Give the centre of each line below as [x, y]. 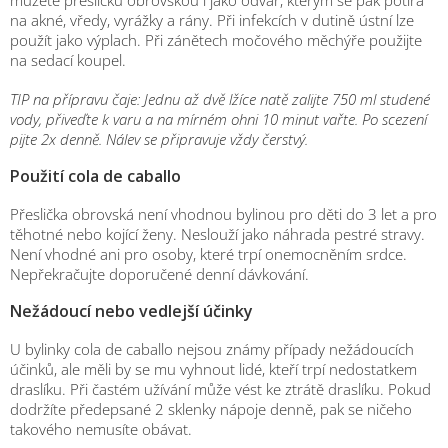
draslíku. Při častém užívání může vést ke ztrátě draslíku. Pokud [220, 388]
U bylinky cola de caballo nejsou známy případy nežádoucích [212, 348]
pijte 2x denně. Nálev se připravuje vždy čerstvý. [159, 138]
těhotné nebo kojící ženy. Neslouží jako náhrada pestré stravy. [217, 233]
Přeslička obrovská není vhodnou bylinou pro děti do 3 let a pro [223, 213]
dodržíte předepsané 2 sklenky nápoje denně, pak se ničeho [211, 408]
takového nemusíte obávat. [103, 428]
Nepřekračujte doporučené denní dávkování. [159, 273]
